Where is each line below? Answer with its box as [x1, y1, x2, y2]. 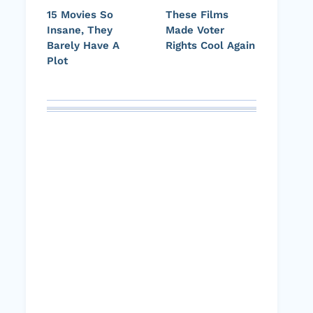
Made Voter [166, 24, 224, 37]
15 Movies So [47, 8, 113, 22]
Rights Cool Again [166, 39, 255, 52]
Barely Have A [47, 39, 119, 52]
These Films [166, 8, 228, 22]
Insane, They [47, 24, 112, 37]
